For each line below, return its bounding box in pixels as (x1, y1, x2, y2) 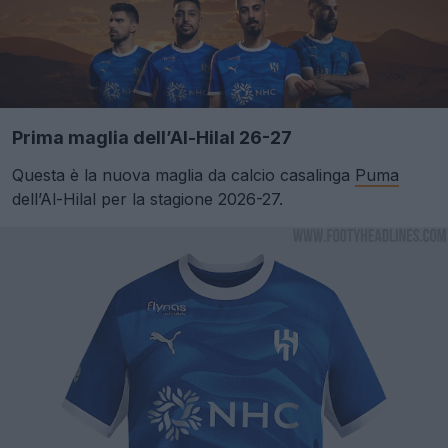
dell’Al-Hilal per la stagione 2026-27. (12, 189, 283, 210)
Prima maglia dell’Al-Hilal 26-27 (12, 127, 292, 149)
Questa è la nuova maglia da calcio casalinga (12, 165, 355, 186)
